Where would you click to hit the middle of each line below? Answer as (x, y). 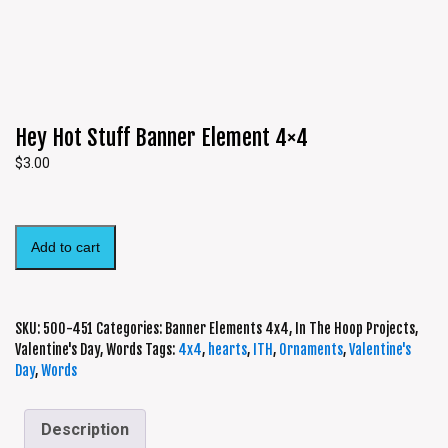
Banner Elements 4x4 (227, 329)
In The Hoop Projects (355, 329)
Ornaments (311, 350)
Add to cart (65, 247)
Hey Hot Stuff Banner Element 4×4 (161, 138)
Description (85, 430)
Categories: (130, 329)
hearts (227, 350)
